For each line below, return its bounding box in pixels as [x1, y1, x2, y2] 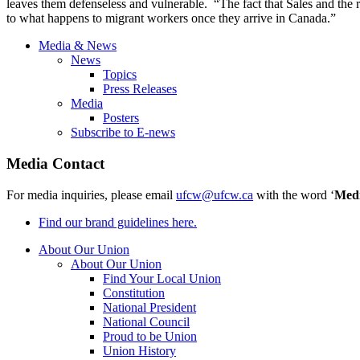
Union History [103, 343, 176, 358]
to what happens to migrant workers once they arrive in [6, 11, 288, 26]
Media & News [39, 39, 117, 53]
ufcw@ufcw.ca [176, 187, 253, 202]
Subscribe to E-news [71, 125, 175, 140]
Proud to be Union [103, 329, 197, 343]
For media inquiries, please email [6, 187, 176, 202]
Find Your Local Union [103, 271, 221, 285]
